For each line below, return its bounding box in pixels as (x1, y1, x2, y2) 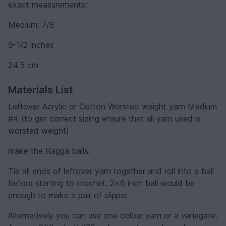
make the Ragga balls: (8, 145, 90, 156)
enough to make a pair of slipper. (8, 190, 129, 200)
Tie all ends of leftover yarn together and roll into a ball (8, 165, 214, 176)
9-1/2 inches (8, 39, 54, 50)
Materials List (8, 83, 73, 96)
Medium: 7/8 (8, 19, 54, 30)
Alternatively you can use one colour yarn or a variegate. (8, 210, 217, 220)
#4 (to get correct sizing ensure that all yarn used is (8, 113, 201, 124)
